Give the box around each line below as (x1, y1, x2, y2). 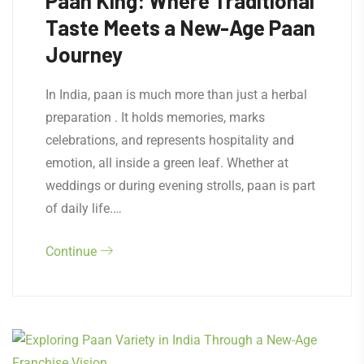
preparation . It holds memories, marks (45, 110, 265, 126)
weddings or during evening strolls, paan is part (45, 178, 315, 194)
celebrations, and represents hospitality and (45, 132, 294, 149)
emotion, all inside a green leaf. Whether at (45, 155, 288, 171)
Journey (45, 41, 123, 67)
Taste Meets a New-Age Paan (45, 15, 315, 41)
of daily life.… (45, 201, 122, 217)
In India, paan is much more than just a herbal (45, 87, 307, 103)
